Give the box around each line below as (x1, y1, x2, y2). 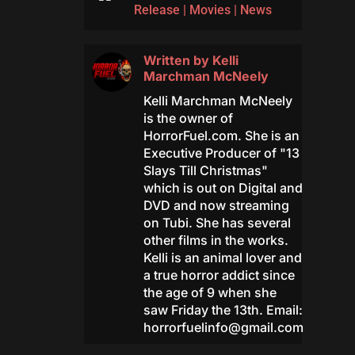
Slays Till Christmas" (143, 162, 268, 179)
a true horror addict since (143, 267, 295, 284)
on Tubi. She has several (143, 215, 291, 231)
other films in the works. (143, 232, 288, 249)
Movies (189, 2, 231, 18)
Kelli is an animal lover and (143, 250, 302, 266)
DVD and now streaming (143, 197, 289, 214)
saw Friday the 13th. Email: (143, 302, 303, 319)
